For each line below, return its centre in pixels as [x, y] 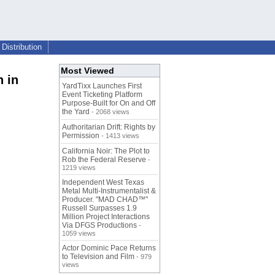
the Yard [76, 112]
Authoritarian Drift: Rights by [109, 127]
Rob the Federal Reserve [104, 160]
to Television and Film [98, 257]
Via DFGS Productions [99, 226]
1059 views [79, 234]
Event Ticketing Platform [102, 95]
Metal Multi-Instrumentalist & [109, 191]
